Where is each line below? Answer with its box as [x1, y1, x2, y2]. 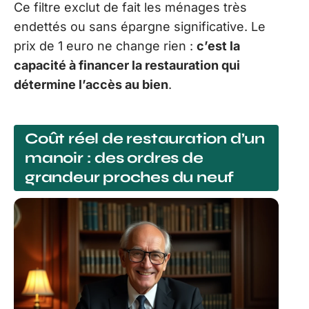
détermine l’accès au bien [14, 77, 168, 92]
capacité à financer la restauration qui [14, 57, 240, 72]
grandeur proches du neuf [25, 168, 235, 187]
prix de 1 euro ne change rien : [14, 38, 197, 53]
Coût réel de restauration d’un [25, 130, 265, 148]
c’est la [197, 38, 240, 53]
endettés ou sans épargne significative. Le [14, 19, 266, 34]
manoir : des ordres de [25, 149, 203, 168]
